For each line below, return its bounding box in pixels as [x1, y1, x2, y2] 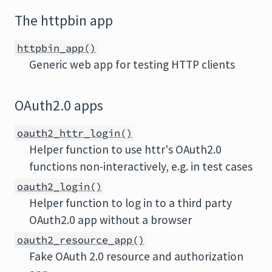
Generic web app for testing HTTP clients [29, 57, 235, 72]
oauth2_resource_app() [17, 233, 144, 246]
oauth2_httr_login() [17, 126, 132, 140]
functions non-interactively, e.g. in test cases [29, 159, 253, 174]
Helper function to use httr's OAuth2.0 [29, 142, 222, 157]
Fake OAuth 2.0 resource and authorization [29, 249, 243, 263]
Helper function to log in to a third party [29, 195, 232, 210]
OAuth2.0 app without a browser [29, 212, 192, 227]
